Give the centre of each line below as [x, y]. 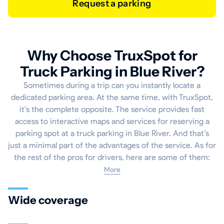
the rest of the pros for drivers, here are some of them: [112, 157]
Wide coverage [48, 200]
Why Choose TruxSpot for [112, 56]
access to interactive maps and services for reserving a [112, 121]
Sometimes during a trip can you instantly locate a [112, 85]
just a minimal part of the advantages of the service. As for [112, 145]
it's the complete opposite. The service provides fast [112, 109]
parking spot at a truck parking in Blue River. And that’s [112, 133]
